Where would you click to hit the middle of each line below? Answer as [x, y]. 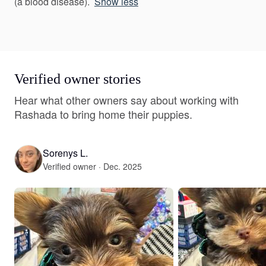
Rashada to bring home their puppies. [103, 114]
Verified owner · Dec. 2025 [92, 166]
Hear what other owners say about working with [126, 100]
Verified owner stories [77, 79]
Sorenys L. [65, 153]
